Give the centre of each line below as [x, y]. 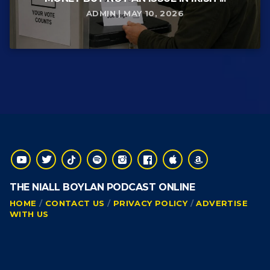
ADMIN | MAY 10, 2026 [135, 14]
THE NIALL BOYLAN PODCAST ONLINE [102, 187]
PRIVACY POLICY [150, 203]
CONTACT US [75, 203]
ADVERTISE [222, 203]
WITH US [29, 214]
